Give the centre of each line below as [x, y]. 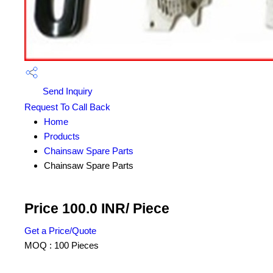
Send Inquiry [66, 91]
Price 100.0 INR [75, 209]
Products [62, 136]
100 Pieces [76, 246]
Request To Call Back [67, 107]
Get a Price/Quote [60, 231]
